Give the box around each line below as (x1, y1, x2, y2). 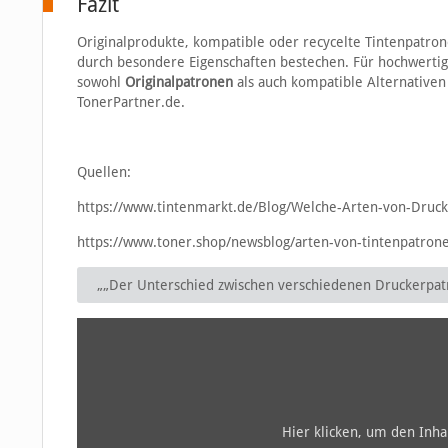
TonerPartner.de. (76, 94, 185, 111)
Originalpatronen (124, 74, 233, 91)
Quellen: (76, 164, 131, 181)
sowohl (76, 74, 125, 91)
